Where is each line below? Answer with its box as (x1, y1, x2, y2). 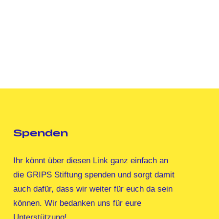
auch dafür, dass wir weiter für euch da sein (13, 184, 173, 194)
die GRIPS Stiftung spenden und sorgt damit (13, 170, 175, 180)
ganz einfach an (108, 156, 168, 166)
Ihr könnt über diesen (13, 156, 93, 166)
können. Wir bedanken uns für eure (13, 198, 141, 208)
